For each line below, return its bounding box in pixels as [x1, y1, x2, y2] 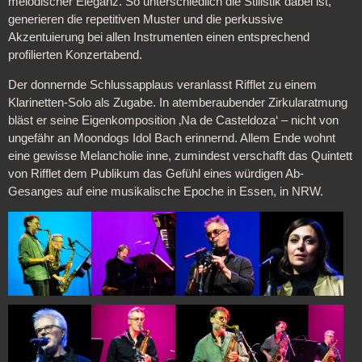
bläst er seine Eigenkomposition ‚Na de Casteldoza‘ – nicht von [7, 113, 339, 127]
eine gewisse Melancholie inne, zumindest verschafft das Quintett [7, 149, 352, 162]
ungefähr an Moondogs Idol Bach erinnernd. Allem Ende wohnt [7, 131, 335, 145]
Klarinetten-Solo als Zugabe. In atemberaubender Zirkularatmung [7, 95, 347, 109]
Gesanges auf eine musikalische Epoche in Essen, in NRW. [7, 184, 323, 198]
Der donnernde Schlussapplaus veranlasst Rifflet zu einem [7, 78, 317, 91]
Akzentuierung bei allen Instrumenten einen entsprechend [7, 31, 309, 44]
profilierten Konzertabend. [7, 48, 142, 62]
